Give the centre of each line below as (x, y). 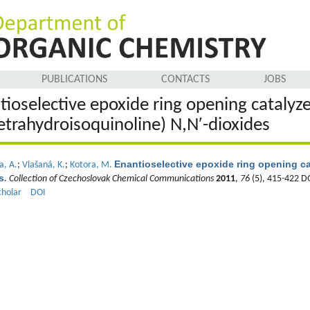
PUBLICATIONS (74, 80)
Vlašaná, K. (43, 165)
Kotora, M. (91, 165)
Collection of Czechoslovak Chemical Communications (111, 179)
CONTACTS (185, 80)
